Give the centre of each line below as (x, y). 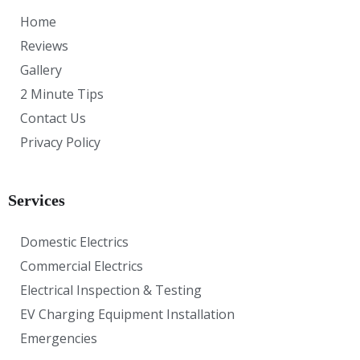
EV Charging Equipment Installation (127, 314)
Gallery (41, 70)
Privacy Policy (60, 142)
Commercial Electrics (82, 266)
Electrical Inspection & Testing (111, 290)
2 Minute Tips (62, 94)
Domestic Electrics (74, 241)
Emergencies (59, 338)
